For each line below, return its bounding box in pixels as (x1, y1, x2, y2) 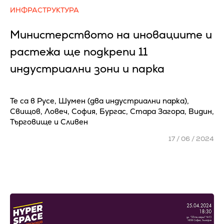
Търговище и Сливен (10, 117, 88, 126)
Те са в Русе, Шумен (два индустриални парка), (10, 96, 189, 105)
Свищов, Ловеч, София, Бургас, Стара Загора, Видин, (10, 106, 214, 116)
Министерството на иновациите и (10, 27, 212, 42)
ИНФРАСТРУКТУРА (10, 5, 79, 14)
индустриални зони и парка (10, 61, 164, 76)
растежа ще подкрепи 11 (10, 44, 147, 59)
